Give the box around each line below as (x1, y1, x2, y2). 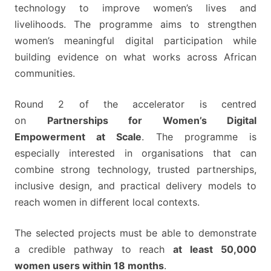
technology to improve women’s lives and (15, 2, 256, 15)
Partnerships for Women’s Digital (47, 114, 256, 127)
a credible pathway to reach (15, 243, 174, 256)
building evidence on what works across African (15, 51, 256, 64)
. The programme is (142, 131, 257, 143)
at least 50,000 (173, 243, 257, 256)
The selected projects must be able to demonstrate (15, 227, 256, 240)
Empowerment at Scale (15, 131, 142, 143)
